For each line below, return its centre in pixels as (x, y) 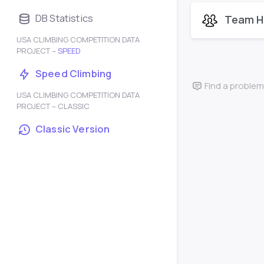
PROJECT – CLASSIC (53, 106)
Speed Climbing (74, 73)
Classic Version (73, 129)
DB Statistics (64, 18)
